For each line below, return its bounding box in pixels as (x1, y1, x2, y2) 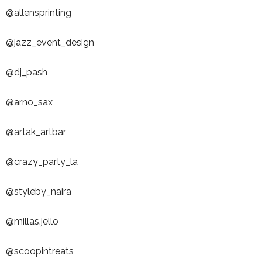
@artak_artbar (6, 126, 66, 138)
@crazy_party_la (6, 156, 78, 168)
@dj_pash (6, 67, 47, 78)
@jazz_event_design (6, 37, 94, 49)
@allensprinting (6, 7, 71, 19)
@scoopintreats (6, 246, 74, 257)
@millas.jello (6, 216, 58, 227)
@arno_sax (6, 96, 53, 108)
